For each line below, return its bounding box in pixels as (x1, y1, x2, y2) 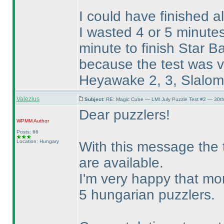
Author (32, 118, 49, 123)
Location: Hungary (16, 138, 59, 144)
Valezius (16, 95, 39, 102)
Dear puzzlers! (78, 107, 170, 122)
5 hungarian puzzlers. (78, 187, 215, 202)
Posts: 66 (16, 129, 38, 134)
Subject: (84, 96, 106, 102)
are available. (78, 155, 163, 170)
